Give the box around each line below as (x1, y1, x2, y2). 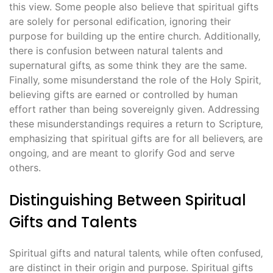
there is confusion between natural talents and (9, 44, 223, 57)
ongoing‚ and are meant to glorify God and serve (9, 146, 235, 159)
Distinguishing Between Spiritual (9, 190, 246, 210)
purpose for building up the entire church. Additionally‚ (9, 29, 260, 42)
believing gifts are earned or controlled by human (9, 88, 238, 101)
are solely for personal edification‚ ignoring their (9, 15, 231, 27)
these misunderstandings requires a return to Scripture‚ (9, 117, 263, 130)
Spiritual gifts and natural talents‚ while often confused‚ (9, 246, 263, 259)
